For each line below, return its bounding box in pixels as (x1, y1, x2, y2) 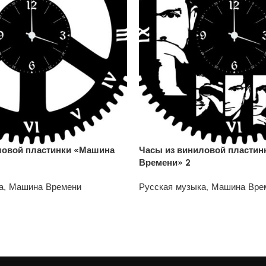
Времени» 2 (139, 157, 191, 168)
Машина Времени (9, 181, 81, 192)
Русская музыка (139, 181, 206, 192)
